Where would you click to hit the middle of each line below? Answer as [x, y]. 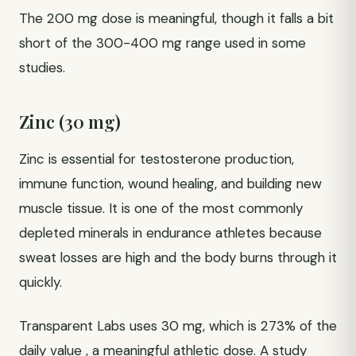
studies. [42, 68]
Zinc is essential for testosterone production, [157, 159]
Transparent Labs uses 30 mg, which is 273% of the [178, 326]
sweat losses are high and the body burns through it [178, 257]
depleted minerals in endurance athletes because [170, 233]
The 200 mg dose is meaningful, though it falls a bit [176, 18]
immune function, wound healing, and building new [170, 184]
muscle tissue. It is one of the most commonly [161, 208]
